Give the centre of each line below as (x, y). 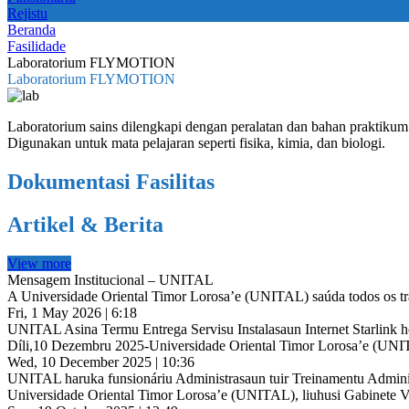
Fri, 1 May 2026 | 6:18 (72, 312)
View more (39, 263)
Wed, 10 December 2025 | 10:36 (101, 362)
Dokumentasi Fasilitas (111, 181)
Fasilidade (37, 46)
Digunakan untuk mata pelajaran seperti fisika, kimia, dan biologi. (196, 143)
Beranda (31, 30)
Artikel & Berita (85, 224)
